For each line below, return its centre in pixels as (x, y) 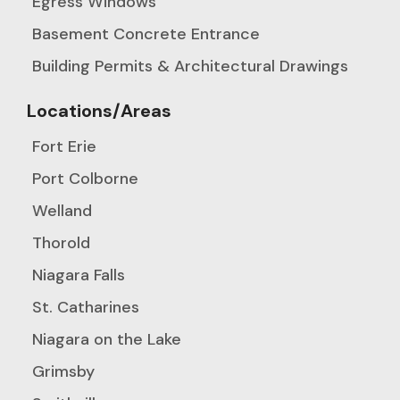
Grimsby (63, 371)
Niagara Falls (79, 275)
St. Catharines (86, 307)
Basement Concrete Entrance (146, 33)
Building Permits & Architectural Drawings (190, 66)
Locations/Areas (99, 110)
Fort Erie (64, 146)
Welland (62, 210)
